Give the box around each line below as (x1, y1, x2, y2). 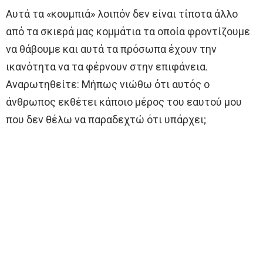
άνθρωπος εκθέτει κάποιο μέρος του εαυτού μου (6, 96, 242, 109)
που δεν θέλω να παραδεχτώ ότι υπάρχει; (6, 113, 206, 126)
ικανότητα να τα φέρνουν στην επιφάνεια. (6, 60, 208, 73)
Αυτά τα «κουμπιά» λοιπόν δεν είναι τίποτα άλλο (6, 8, 238, 21)
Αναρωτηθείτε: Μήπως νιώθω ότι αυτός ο (6, 78, 210, 91)
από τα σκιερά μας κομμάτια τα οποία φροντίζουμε (6, 25, 250, 38)
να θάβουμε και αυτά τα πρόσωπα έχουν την (6, 43, 217, 56)
